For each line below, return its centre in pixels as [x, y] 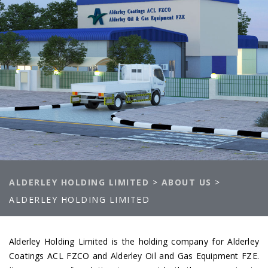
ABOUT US [186, 182]
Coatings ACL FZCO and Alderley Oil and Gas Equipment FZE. [134, 256]
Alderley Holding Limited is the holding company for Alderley [134, 242]
